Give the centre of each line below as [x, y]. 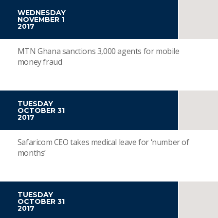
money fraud [40, 62]
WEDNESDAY [41, 13]
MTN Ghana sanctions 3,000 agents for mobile [98, 51]
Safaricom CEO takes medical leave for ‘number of [103, 142]
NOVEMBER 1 [41, 19]
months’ [32, 153]
